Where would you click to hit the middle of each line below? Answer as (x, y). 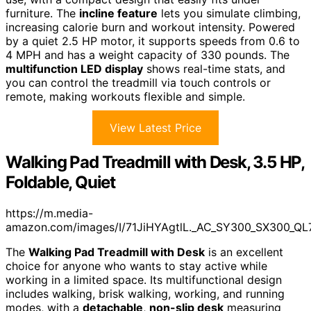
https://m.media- (49, 213)
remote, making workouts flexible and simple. (125, 96)
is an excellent (244, 252)
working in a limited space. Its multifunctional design (144, 279)
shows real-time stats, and (214, 68)
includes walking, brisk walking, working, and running (145, 293)
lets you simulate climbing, (229, 13)
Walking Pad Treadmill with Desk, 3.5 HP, (155, 162)
